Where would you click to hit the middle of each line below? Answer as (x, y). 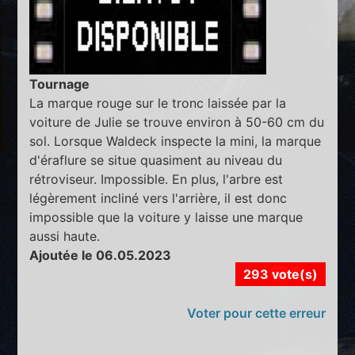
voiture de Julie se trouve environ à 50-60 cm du (177, 122)
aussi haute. (65, 236)
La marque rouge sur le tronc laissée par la (158, 103)
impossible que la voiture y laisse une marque (166, 217)
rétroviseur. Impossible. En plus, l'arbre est (157, 179)
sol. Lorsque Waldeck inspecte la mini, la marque (176, 141)
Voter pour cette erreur (256, 313)
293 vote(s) (280, 274)
